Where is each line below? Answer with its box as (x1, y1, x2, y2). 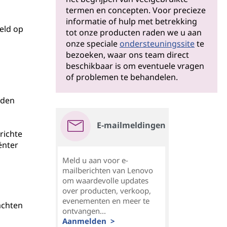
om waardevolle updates (62, 175, 148, 185)
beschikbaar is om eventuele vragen (66, 60, 204, 71)
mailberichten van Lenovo (62, 165, 153, 175)
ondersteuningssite (120, 38, 195, 49)
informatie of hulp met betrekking (66, 16, 197, 27)
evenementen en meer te (62, 196, 149, 206)
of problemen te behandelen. (66, 71, 178, 83)
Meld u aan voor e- (62, 155, 128, 165)
